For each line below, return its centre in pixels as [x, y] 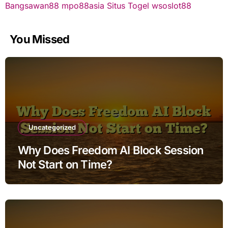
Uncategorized [52, 127]
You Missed [40, 39]
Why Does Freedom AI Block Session [110, 150]
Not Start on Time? [65, 164]
